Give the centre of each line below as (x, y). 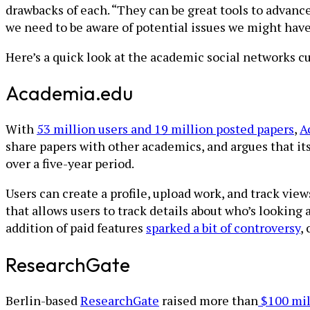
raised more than (209, 300)
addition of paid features (76, 228)
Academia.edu (69, 93)
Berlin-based (43, 300)
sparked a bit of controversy (223, 228)
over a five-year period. (70, 164)
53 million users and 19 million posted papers (165, 129)
